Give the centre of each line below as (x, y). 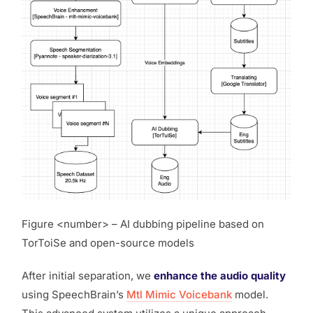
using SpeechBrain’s (74, 295)
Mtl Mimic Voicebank (179, 295)
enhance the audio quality (220, 276)
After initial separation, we (88, 276)
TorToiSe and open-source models (108, 243)
